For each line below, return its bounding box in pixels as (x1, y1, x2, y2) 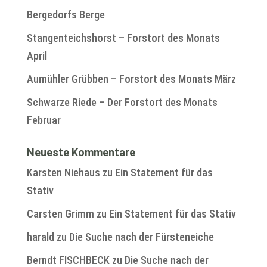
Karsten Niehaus (26, 166, 100, 179)
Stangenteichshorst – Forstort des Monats (26, 32, 220, 45)
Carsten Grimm (26, 207, 94, 221)
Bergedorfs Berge (26, 8, 105, 21)
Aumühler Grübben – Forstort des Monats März (26, 73, 236, 86)
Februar (26, 114, 61, 127)
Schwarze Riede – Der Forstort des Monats (26, 96, 218, 109)
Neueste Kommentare (26, 146, 135, 159)
